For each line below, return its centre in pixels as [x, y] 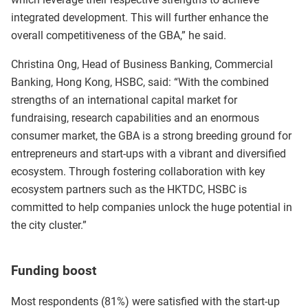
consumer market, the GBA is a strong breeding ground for [151, 136]
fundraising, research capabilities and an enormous [135, 118]
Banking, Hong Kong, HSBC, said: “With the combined [140, 82]
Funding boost [54, 271]
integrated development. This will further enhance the [140, 18]
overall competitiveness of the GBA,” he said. [119, 36]
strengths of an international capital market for [124, 100]
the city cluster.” [49, 225]
